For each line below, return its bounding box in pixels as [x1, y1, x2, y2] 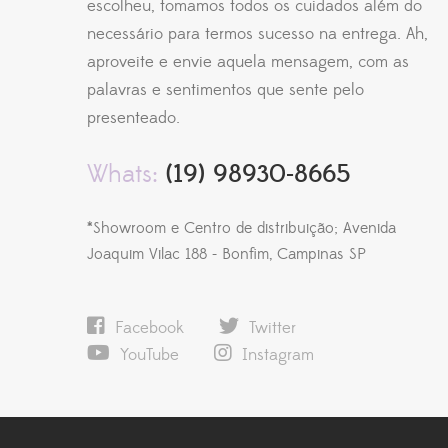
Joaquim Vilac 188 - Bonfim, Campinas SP [87, 243, 366, 264]
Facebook [115, 316, 184, 339]
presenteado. [87, 106, 180, 129]
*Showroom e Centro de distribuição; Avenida [87, 217, 396, 238]
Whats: [87, 158, 158, 190]
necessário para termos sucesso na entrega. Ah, [87, 22, 428, 45]
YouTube [120, 343, 179, 366]
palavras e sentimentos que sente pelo [87, 78, 364, 101]
